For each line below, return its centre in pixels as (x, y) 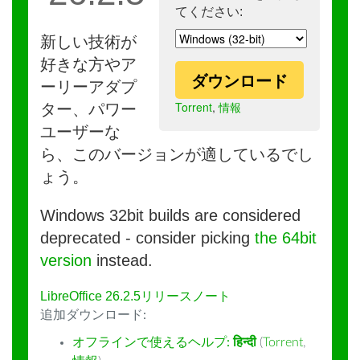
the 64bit (286, 238)
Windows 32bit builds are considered (170, 215)
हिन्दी (245, 342)
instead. (122, 260)
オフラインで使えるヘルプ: (153, 342)
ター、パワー (88, 109)
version (66, 260)
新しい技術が (88, 42)
